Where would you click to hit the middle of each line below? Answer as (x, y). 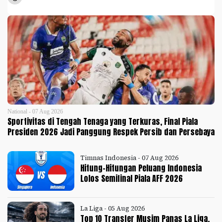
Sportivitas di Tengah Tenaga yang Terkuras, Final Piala (103, 122)
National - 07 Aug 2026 (35, 112)
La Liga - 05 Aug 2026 (113, 208)
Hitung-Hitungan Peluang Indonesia (141, 168)
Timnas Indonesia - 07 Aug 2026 (130, 158)
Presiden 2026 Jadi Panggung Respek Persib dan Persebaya (111, 132)
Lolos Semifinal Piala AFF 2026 (132, 179)
